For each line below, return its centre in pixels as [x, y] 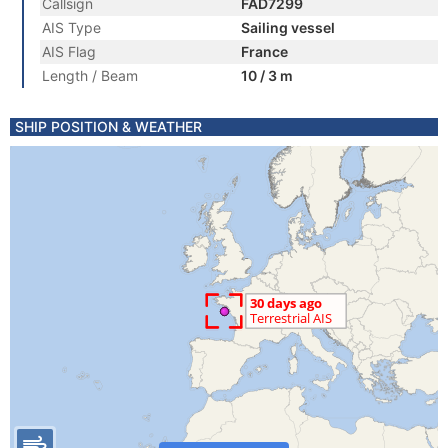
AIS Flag [69, 51]
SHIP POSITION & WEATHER [108, 126]
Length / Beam [90, 75]
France [264, 51]
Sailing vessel [288, 27]
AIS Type [71, 27]
